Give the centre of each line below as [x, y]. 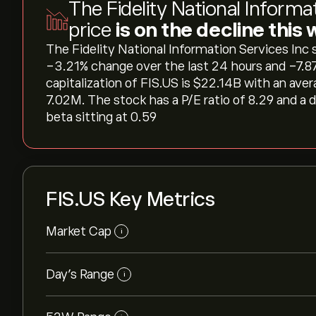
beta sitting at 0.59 [101, 117]
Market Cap [79, 231]
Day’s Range [80, 274]
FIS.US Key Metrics [130, 199]
